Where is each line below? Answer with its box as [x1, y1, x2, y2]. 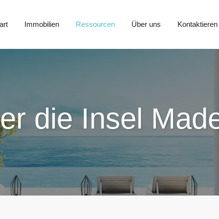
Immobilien [24, 20, 59, 28]
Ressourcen [75, 20, 115, 28]
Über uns [131, 20, 161, 28]
